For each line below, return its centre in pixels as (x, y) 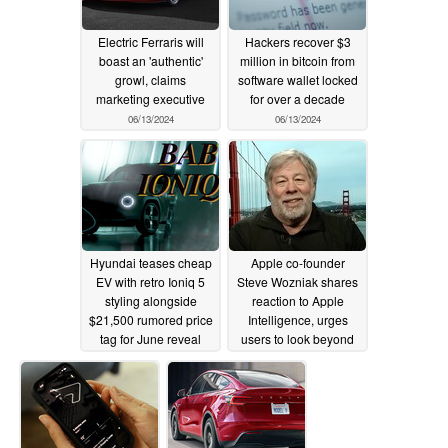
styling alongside (150, 301)
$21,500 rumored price (150, 320)
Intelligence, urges (297, 320)
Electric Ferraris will (150, 42)
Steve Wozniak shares (297, 282)
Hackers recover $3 (297, 42)
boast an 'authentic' (150, 61)
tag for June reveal (150, 339)
